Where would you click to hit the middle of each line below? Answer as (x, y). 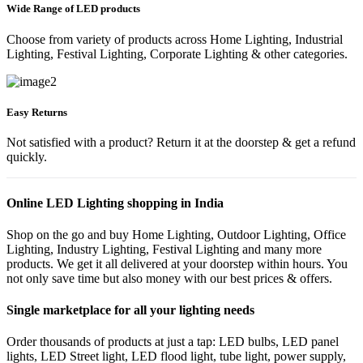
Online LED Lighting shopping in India (115, 203)
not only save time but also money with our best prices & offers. (169, 278)
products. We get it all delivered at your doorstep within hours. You (177, 263)
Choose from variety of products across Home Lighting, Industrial (175, 39)
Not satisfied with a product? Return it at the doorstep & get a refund (181, 143)
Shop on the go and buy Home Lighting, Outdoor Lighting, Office (176, 234)
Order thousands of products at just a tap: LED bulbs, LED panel (173, 342)
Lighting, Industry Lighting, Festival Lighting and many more (164, 249)
